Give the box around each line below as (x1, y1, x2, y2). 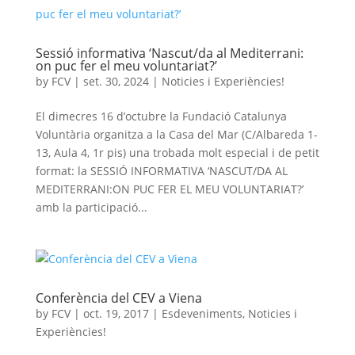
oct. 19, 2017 (82, 306, 149, 321)
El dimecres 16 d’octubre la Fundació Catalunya (35, 109, 287, 124)
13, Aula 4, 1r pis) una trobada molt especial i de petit (35, 145, 319, 160)
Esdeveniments (161, 306, 242, 321)
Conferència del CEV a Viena (35, 289, 202, 307)
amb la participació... (35, 200, 147, 215)
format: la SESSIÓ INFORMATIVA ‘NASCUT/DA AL (35, 163, 288, 178)
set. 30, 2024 (82, 74, 149, 89)
